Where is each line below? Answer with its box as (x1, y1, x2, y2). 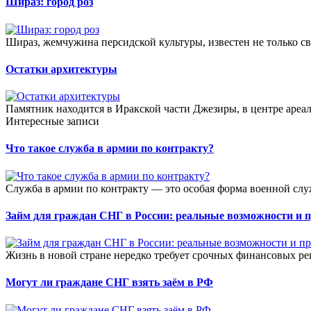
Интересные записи (6, 115, 99, 128)
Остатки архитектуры (6, 62, 117, 75)
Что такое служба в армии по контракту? (6, 142, 214, 155)
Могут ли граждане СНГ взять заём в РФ (6, 276, 213, 289)
